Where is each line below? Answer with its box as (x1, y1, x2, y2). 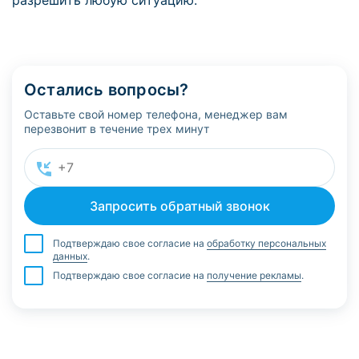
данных (53, 250, 87, 262)
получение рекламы (207, 269, 301, 281)
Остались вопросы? (24, 80, 189, 99)
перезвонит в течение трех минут (24, 122, 209, 135)
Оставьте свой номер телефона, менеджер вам (24, 107, 288, 121)
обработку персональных (207, 237, 326, 249)
